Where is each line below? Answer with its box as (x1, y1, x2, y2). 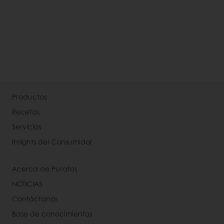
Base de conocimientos (12, 208, 92, 218)
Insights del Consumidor (12, 136, 92, 146)
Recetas (12, 106, 39, 116)
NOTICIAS (12, 178, 42, 188)
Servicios (12, 121, 41, 131)
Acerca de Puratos (12, 163, 77, 173)
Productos (12, 91, 46, 101)
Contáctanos (12, 193, 57, 203)
